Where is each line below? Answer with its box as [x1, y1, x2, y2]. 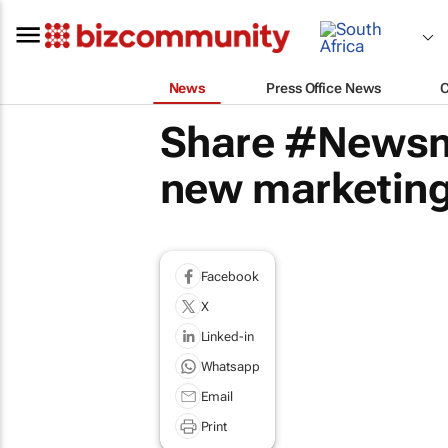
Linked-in [200, 328, 254, 344]
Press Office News [266, 79, 381, 96]
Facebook [200, 268, 259, 284]
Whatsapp [200, 358, 260, 374]
